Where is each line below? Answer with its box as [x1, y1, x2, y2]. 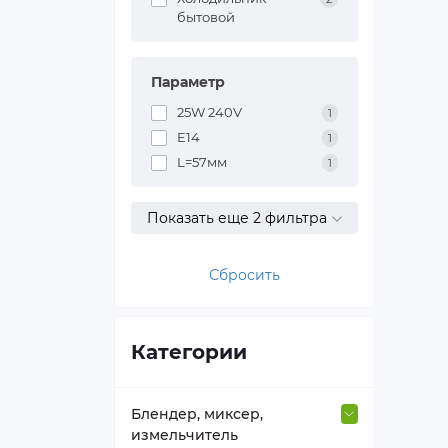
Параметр [151, 73, 225, 91]
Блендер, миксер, [131, 405, 263, 423]
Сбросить [209, 266, 280, 284]
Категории [131, 340, 247, 364]
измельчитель [131, 426, 238, 444]
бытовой [177, 9, 235, 25]
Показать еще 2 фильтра [146, 209, 331, 227]
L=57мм [177, 154, 227, 170]
